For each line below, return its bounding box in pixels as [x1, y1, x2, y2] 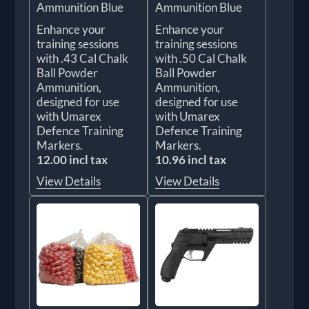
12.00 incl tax [37, 152, 108, 167]
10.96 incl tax [155, 152, 226, 167]
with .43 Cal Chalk [37, 50, 129, 66]
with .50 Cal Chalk [155, 50, 247, 66]
